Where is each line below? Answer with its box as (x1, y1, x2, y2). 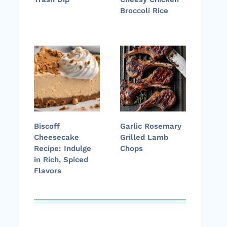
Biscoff (34, 122, 60, 131)
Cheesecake (34, 133, 79, 142)
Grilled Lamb (120, 133, 168, 142)
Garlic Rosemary (120, 122, 181, 131)
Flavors (34, 166, 61, 176)
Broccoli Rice (120, 6, 168, 16)
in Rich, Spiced (34, 155, 88, 165)
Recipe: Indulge (34, 144, 91, 154)
